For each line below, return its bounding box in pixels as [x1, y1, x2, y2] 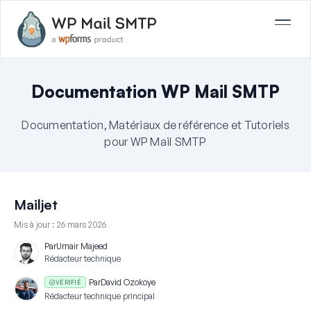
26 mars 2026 [57, 219, 106, 230]
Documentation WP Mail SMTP [31, 81, 280, 102]
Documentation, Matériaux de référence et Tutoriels [22, 117, 289, 132]
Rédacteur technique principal [44, 291, 155, 302]
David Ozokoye [100, 276, 155, 287]
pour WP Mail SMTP [104, 134, 207, 149]
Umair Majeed [56, 240, 108, 251]
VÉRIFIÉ [56, 278, 81, 286]
